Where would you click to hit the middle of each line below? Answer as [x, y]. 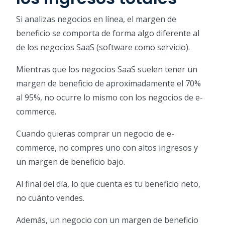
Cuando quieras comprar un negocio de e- [95, 134]
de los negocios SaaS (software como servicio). [103, 47]
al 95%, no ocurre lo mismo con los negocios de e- [109, 98]
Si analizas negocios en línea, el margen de [96, 19]
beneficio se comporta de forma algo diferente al [108, 33]
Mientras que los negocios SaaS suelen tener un [107, 70]
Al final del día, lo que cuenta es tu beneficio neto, [108, 184]
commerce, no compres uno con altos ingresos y [107, 148]
